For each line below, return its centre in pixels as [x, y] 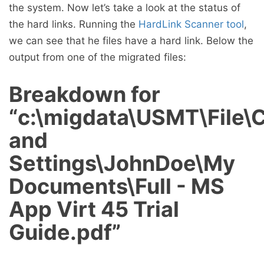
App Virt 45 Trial [94, 209]
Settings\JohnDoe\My [122, 163]
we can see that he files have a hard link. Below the [131, 40]
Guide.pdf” [65, 232]
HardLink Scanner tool [191, 24]
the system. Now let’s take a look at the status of [125, 7]
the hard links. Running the [74, 24]
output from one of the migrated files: [98, 57]
